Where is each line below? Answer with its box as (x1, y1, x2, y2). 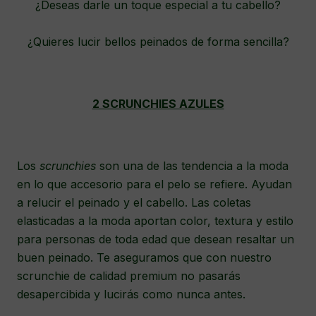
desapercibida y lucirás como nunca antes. (17, 287, 245, 302)
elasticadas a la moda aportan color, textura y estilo (17, 214, 293, 229)
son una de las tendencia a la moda (99, 159, 288, 174)
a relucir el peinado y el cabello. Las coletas (17, 195, 251, 210)
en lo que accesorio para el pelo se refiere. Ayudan (17, 177, 292, 192)
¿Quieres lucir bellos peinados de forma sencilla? (27, 35, 289, 49)
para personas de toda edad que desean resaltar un (17, 232, 294, 247)
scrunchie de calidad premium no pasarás (17, 269, 241, 284)
